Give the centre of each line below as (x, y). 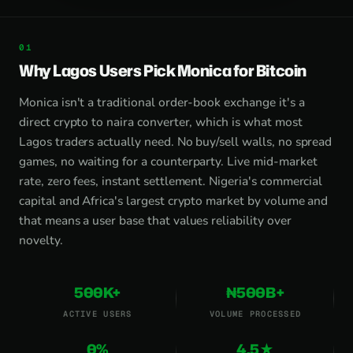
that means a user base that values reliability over (155, 220)
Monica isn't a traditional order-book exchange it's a (162, 102)
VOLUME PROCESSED (255, 314)
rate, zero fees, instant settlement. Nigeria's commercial (171, 181)
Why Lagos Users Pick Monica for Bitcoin (163, 70)
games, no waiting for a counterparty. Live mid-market (168, 161)
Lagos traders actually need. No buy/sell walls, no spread (176, 141)
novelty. (41, 240)
